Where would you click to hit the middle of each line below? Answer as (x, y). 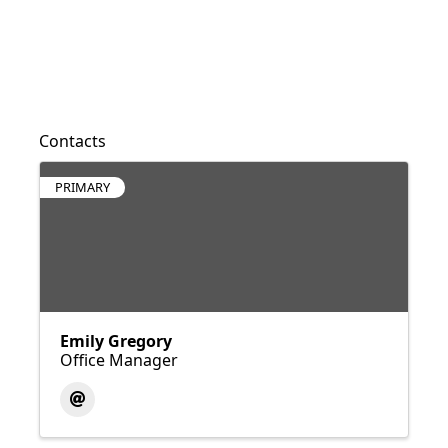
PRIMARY (82, 187)
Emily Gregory (116, 341)
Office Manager (119, 360)
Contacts (72, 141)
